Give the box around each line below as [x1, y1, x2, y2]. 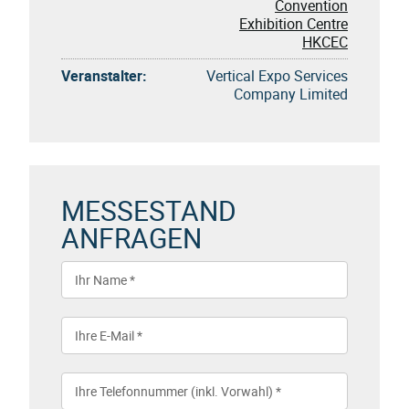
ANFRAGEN [61, 218, 202, 257]
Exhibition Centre [239, 13, 348, 34]
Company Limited [234, 83, 348, 104]
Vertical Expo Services [206, 65, 348, 86]
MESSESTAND [61, 191, 236, 229]
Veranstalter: [61, 65, 147, 86]
